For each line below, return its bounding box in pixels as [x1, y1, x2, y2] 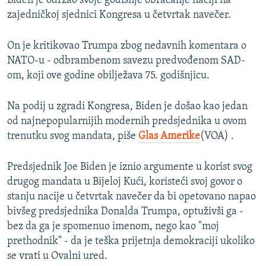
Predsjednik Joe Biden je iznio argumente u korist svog [7, 161, 252, 173]
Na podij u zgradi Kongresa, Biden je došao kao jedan [7, 101, 248, 113]
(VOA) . [200, 131, 234, 142]
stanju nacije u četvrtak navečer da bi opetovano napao [7, 191, 256, 203]
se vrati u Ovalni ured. [7, 251, 107, 262]
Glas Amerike [138, 131, 200, 142]
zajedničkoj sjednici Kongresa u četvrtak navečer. [7, 9, 231, 21]
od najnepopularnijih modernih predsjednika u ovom [7, 116, 246, 128]
